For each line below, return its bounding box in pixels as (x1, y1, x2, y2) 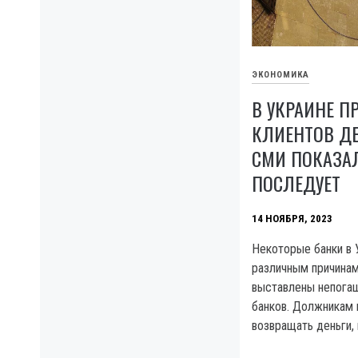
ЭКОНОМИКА (252, 70, 309, 81)
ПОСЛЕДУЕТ (252, 169, 340, 198)
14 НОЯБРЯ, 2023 (252, 213, 332, 225)
